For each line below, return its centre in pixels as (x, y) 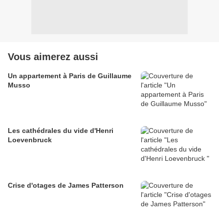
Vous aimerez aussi (53, 57)
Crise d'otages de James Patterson (66, 186)
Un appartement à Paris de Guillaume (70, 76)
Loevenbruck (30, 140)
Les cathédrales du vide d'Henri (61, 131)
